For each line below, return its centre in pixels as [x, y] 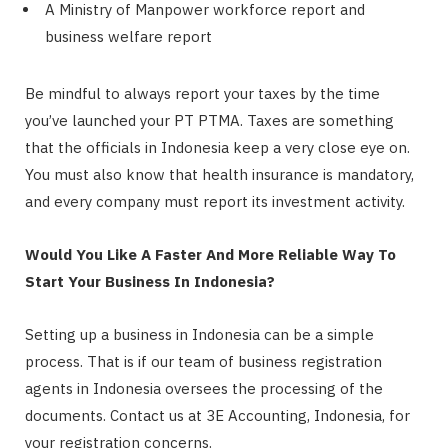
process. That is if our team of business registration [203, 362]
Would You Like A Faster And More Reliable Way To [210, 255]
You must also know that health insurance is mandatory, [219, 175]
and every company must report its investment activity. [215, 202]
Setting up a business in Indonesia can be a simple [199, 335]
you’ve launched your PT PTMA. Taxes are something [209, 121]
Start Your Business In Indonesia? [150, 282]
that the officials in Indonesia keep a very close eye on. [217, 148]
